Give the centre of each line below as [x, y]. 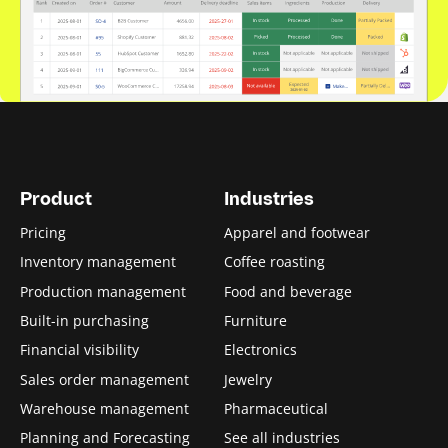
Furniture [255, 320]
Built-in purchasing [84, 320]
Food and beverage [288, 291]
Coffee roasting [274, 262]
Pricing [43, 232]
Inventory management [98, 262]
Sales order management [104, 379]
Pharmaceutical [276, 409]
